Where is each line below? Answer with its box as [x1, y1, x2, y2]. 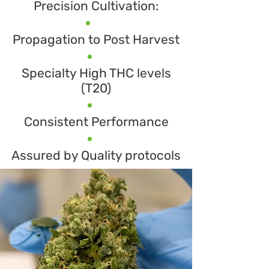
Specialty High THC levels [21, 65, 171, 80]
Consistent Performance [23, 114, 169, 129]
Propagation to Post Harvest [13, 32, 180, 47]
